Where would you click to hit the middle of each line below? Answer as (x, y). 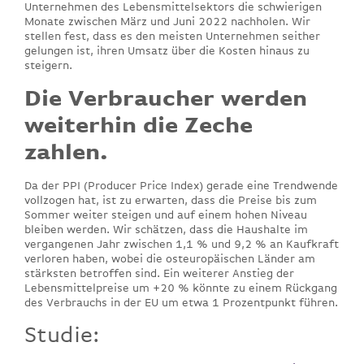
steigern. (48, 65)
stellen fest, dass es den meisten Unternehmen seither (172, 36)
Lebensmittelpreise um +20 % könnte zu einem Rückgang (181, 287)
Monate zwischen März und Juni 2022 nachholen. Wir (167, 22)
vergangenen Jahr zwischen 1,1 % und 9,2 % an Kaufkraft (182, 243)
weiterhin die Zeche (139, 124)
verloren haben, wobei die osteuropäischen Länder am (170, 258)
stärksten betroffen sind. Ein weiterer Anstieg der (159, 273)
